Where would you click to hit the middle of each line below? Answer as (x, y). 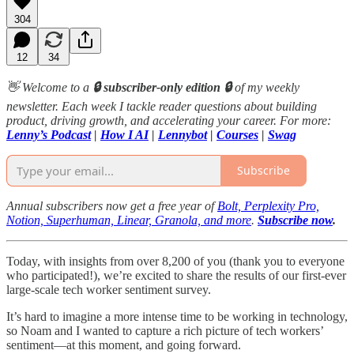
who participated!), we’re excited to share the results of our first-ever (176, 275)
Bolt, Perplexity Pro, (268, 205)
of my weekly (267, 87)
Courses (237, 134)
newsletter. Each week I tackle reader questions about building (162, 106)
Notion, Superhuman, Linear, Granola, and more (129, 220)
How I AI (124, 134)
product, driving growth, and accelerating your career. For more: (169, 120)
